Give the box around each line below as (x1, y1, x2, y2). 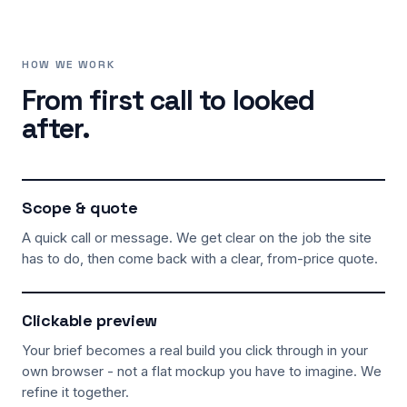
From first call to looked (22, 83, 315, 118)
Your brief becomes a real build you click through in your (22, 342, 368, 359)
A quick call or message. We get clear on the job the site (22, 230, 372, 246)
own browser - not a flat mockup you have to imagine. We (22, 363, 382, 380)
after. (22, 111, 91, 146)
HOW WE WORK (22, 57, 115, 72)
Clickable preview (22, 310, 157, 331)
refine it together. (22, 384, 129, 401)
